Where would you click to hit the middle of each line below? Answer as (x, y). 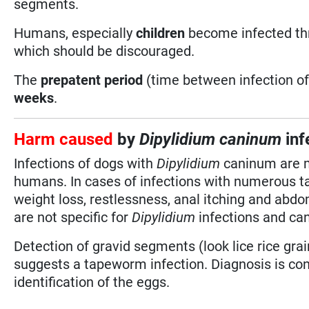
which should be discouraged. (104, 51)
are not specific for (73, 217)
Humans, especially (75, 33)
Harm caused (66, 139)
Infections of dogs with (86, 163)
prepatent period (92, 80)
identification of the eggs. (92, 282)
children (161, 33)
